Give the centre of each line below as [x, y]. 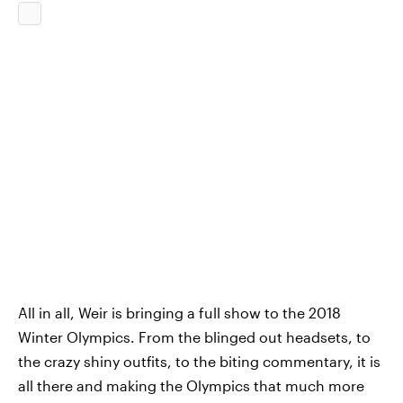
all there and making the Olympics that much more [191, 385]
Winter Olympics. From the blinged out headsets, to [194, 337]
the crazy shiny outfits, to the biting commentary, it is [199, 361]
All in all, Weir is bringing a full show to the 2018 [179, 313]
